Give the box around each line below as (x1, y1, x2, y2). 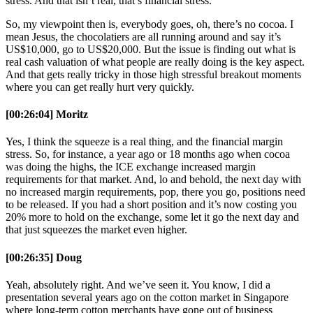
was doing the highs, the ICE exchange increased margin (6, 161, 256, 173)
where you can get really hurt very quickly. (6, 80, 194, 93)
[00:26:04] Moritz (6, 108, 88, 121)
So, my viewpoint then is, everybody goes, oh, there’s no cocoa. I (6, 17, 293, 30)
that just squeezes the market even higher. (6, 224, 187, 236)
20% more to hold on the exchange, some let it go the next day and (6, 211, 299, 224)
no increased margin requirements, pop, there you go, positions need (6, 186, 305, 198)
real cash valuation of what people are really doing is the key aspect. (6, 55, 305, 68)
